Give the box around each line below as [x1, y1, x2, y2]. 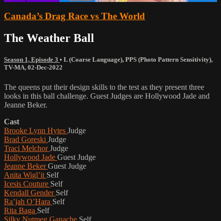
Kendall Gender [4, 188, 56, 197]
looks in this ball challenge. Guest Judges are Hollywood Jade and [4, 91, 210, 100]
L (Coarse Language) [64, 56, 122, 64]
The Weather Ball [4, 32, 94, 45]
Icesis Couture [4, 179, 50, 188]
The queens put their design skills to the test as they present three [4, 82, 204, 91]
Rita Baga [4, 206, 37, 215]
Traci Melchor [4, 144, 50, 152]
